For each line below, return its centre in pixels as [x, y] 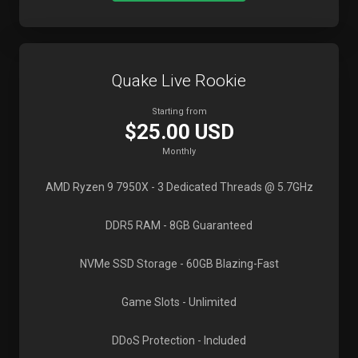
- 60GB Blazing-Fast [228, 264]
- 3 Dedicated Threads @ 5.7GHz [231, 187]
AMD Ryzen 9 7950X [97, 187]
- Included [221, 340]
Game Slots [151, 302]
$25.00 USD [179, 132]
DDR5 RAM [133, 225]
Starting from [179, 111]
